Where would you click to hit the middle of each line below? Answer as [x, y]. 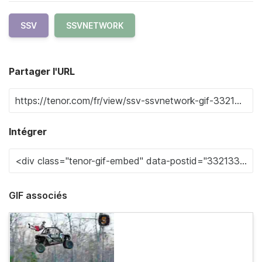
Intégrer [28, 132]
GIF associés [38, 195]
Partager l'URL [42, 71]
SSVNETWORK [95, 25]
